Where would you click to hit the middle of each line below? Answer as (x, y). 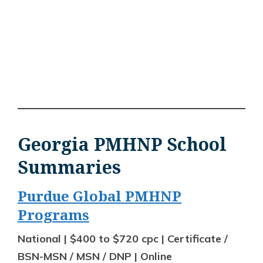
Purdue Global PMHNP (100, 195)
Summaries (69, 167)
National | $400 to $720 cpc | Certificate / (123, 238)
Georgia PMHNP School (122, 144)
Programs (53, 214)
